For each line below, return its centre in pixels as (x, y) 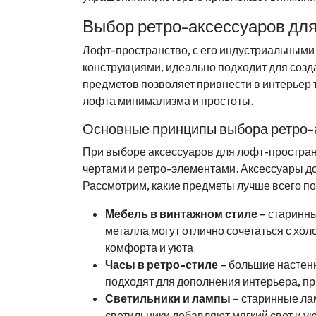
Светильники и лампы (168, 298)
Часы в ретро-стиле (162, 265)
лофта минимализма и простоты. (168, 101)
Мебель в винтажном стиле (181, 214)
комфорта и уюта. (151, 248)
